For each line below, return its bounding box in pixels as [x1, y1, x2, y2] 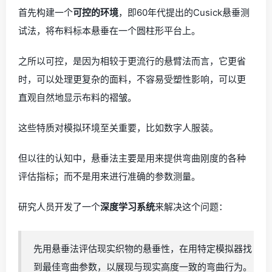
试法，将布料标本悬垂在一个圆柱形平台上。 [18, 25, 200, 36]
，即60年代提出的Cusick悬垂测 [118, 7, 250, 18]
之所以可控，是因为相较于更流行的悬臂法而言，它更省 [18, 55, 246, 67]
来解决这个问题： [155, 201, 228, 212]
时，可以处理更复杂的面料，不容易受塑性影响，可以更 [18, 73, 246, 85]
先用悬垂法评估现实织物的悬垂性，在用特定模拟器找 [33, 243, 252, 254]
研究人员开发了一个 [18, 201, 100, 212]
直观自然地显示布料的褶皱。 [18, 92, 137, 103]
